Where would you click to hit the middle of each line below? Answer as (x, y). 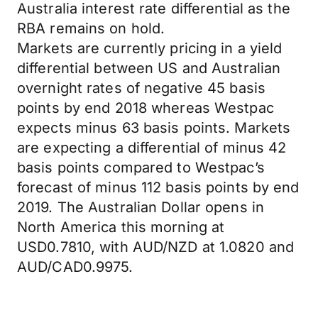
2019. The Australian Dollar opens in (141, 207)
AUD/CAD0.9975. (75, 267)
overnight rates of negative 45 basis (142, 88)
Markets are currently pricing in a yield (150, 48)
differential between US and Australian (149, 68)
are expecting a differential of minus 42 (152, 148)
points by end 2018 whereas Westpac (146, 108)
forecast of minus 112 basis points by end (158, 187)
